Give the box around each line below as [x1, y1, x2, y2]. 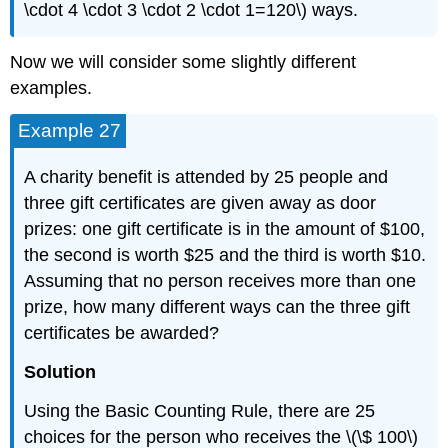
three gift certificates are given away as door [24, 193, 377, 213]
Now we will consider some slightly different [10, 52, 357, 73]
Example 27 [18, 120, 122, 142]
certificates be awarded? [24, 323, 220, 343]
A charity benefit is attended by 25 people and [24, 167, 389, 187]
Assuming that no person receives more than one [24, 271, 417, 291]
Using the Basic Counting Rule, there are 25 [24, 400, 376, 421]
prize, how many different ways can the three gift [24, 297, 411, 317]
